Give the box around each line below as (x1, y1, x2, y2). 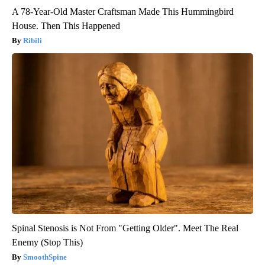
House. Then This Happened (12, 21, 120, 31)
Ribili (23, 36, 42, 46)
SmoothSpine (23, 253, 67, 262)
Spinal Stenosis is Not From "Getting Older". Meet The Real (12, 223, 238, 234)
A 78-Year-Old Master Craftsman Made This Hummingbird (12, 7, 234, 17)
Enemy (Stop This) (12, 237, 83, 248)
